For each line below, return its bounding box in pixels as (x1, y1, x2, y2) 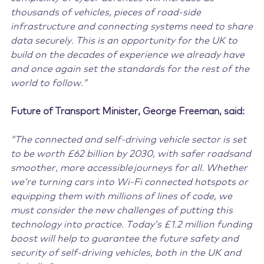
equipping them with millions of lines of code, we (10, 192, 232, 201)
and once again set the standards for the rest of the (10, 64, 249, 74)
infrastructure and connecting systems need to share (10, 22, 253, 31)
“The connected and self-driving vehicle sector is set (10, 135, 246, 144)
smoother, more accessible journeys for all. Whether (10, 163, 247, 173)
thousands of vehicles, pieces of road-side (10, 8, 201, 17)
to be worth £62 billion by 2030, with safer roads (10, 149, 233, 159)
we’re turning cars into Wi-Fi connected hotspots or (10, 177, 248, 187)
